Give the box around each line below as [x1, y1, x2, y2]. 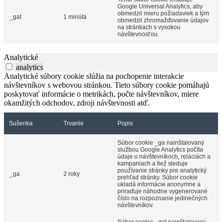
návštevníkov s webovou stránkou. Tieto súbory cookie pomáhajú [4, 80, 209, 89]
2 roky [63, 170, 80, 177]
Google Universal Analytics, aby [117, 2, 203, 10]
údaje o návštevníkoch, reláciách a [117, 153, 211, 160]
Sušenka [9, 119, 33, 127]
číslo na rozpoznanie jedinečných [117, 194, 208, 202]
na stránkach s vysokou [117, 23, 180, 31]
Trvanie [63, 119, 84, 127]
